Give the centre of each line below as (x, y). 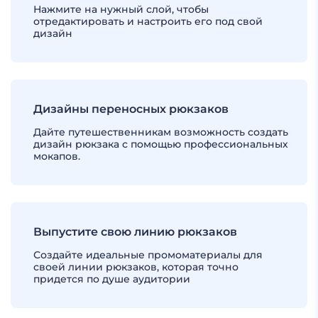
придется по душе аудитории (112, 279)
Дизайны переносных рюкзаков (131, 109)
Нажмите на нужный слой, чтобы (121, 9)
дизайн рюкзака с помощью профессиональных (161, 144)
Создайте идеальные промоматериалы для (148, 255)
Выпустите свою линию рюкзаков (135, 232)
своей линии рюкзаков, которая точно (136, 267)
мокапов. (57, 156)
